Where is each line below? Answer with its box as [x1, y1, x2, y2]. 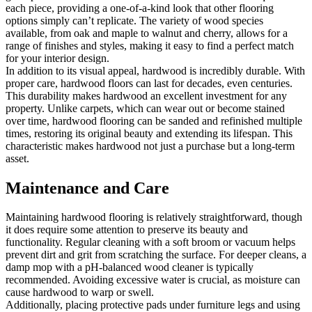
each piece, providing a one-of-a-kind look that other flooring [6, 1, 274, 14]
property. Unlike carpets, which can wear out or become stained [6, 102, 285, 114]
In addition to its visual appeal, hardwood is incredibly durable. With [6, 64, 305, 77]
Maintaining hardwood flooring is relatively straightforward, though [6, 211, 302, 224]
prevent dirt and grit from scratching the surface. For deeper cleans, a [6, 249, 306, 261]
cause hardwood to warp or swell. [6, 286, 154, 299]
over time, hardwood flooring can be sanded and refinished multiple [6, 114, 302, 127]
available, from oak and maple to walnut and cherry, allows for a [6, 26, 288, 39]
